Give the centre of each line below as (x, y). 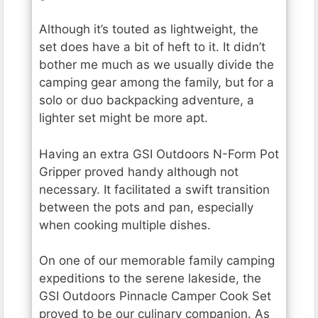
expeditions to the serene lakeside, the (150, 279)
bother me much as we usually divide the (157, 65)
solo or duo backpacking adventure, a (147, 100)
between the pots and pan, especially (146, 207)
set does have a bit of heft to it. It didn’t (152, 47)
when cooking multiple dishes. (125, 225)
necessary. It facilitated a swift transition (154, 189)
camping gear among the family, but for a (157, 83)
